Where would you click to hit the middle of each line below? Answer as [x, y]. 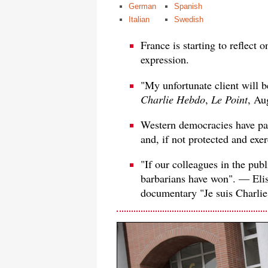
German [142, 7]
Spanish [188, 7]
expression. [165, 60]
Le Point [229, 99]
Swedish [189, 20]
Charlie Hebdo [173, 99]
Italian [139, 20]
